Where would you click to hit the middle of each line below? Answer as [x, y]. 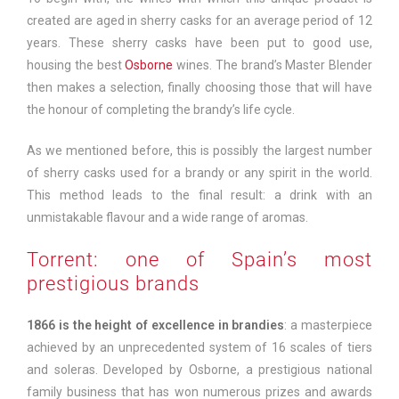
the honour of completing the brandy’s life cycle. [161, 110]
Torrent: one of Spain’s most [199, 260]
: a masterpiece [329, 326]
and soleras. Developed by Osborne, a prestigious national [199, 370]
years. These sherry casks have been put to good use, [199, 43]
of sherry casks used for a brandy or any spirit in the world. [199, 173]
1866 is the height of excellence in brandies [156, 326]
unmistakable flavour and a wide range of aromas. [167, 218]
